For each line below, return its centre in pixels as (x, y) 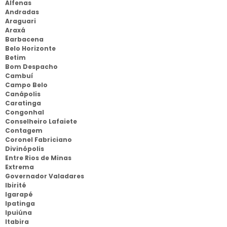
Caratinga (23, 103)
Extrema (20, 167)
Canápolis (23, 94)
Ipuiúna (18, 213)
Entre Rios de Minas (38, 158)
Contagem (24, 130)
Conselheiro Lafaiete (41, 121)
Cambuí (19, 76)
